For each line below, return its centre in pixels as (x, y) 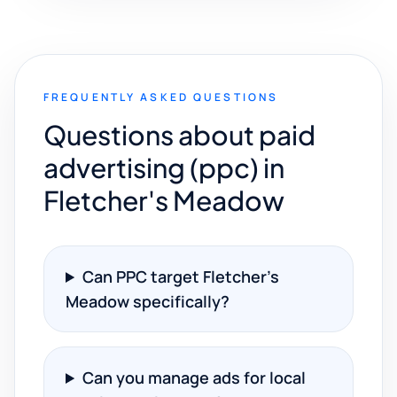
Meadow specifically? (148, 301)
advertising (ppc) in (164, 167)
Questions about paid (179, 135)
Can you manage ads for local (195, 378)
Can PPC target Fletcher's (181, 276)
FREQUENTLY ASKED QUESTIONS (161, 97)
